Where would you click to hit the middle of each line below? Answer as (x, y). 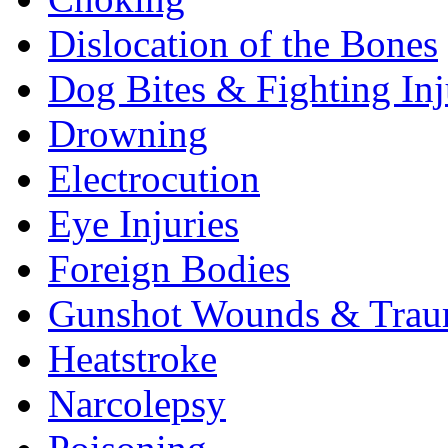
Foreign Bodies (169, 269)
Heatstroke (132, 359)
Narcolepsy (137, 404)
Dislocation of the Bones (243, 44)
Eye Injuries (143, 224)
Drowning (128, 134)
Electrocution (154, 179)
